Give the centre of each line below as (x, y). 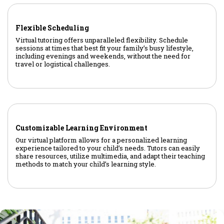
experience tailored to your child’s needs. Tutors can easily (108, 148)
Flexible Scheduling (52, 28)
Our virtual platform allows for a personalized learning (101, 140)
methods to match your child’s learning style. (86, 164)
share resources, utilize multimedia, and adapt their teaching (110, 156)
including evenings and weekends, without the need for (103, 56)
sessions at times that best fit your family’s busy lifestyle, (104, 48)
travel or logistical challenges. (63, 64)
